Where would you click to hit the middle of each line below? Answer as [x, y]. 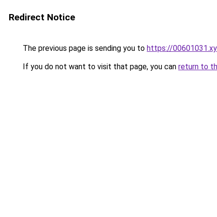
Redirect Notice [42, 17]
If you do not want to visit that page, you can [100, 67]
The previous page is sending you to [84, 48]
